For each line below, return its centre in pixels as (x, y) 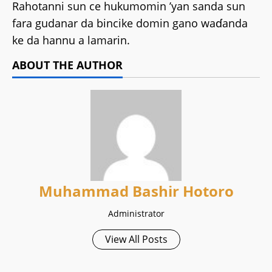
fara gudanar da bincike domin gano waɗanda (130, 23)
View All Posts (136, 239)
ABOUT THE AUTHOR (67, 65)
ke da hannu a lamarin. (71, 40)
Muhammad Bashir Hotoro (136, 191)
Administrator (136, 213)
